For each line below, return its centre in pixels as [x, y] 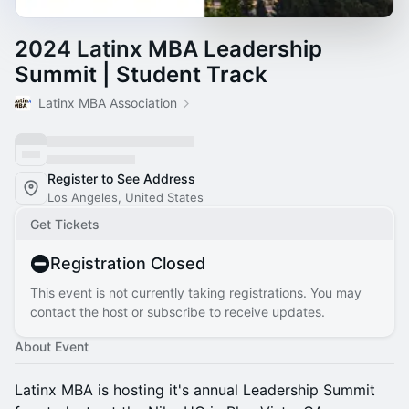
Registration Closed [128, 263]
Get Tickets [65, 224]
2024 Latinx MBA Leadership [168, 49]
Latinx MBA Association [108, 103]
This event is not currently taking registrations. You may [196, 293]
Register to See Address [121, 178]
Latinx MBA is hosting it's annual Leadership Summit [195, 390]
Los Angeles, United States [126, 197]
